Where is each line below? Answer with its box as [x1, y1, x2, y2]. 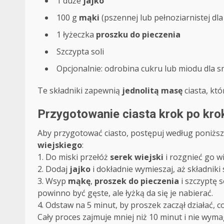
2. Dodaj [37, 163, 69, 174]
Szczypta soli [56, 45, 104, 57]
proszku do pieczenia [96, 28, 180, 40]
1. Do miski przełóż [37, 151, 110, 162]
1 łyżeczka [56, 28, 96, 40]
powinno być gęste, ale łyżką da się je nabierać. [37, 187, 213, 198]
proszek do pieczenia [94, 175, 179, 186]
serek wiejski [110, 151, 163, 162]
